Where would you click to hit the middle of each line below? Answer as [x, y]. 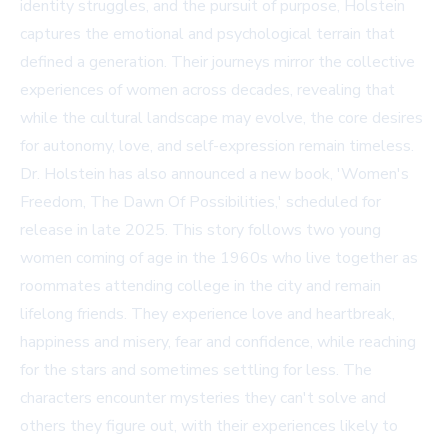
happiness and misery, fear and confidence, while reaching [218, 342]
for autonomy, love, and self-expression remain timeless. [217, 146]
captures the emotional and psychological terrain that [207, 34]
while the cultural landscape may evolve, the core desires [221, 118]
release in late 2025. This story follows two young [200, 230]
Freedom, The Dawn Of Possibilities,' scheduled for [200, 202]
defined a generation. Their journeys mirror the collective [217, 62]
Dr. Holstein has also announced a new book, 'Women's [214, 174]
